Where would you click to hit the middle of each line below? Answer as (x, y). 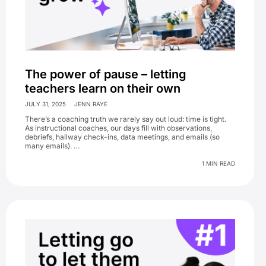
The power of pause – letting (106, 74)
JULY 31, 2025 (45, 104)
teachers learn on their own (103, 88)
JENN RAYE (91, 104)
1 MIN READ (218, 163)
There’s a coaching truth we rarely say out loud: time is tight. (126, 119)
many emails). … (52, 145)
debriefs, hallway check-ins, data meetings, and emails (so (122, 137)
